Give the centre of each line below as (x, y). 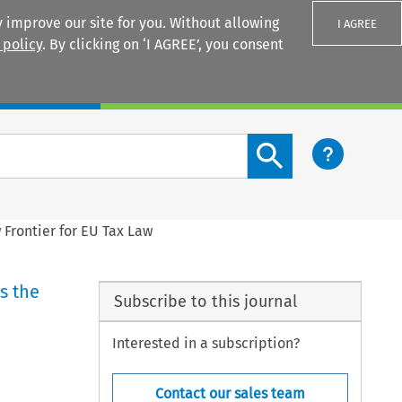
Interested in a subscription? (206, 344)
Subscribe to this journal (205, 301)
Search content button (320, 144)
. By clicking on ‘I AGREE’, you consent (163, 44)
